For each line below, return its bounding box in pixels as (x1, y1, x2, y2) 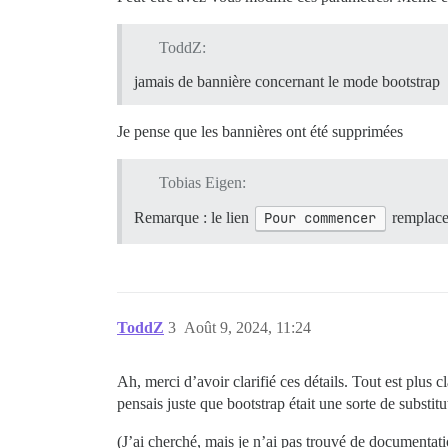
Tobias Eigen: (158, 173, 246, 191)
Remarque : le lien (134, 208, 253, 226)
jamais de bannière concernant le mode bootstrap (134, 72, 440, 90)
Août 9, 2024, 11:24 (184, 318, 311, 336)
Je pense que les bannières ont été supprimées (117, 122, 403, 140)
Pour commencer (264, 208, 377, 227)
